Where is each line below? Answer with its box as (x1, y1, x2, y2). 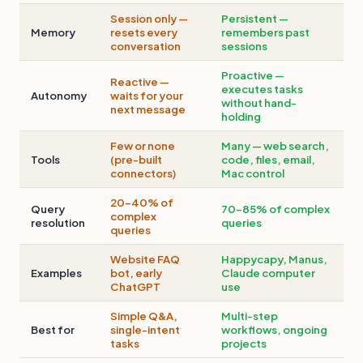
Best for (31, 322, 75, 337)
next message (110, 102, 186, 117)
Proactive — (221, 68, 285, 83)
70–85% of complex (221, 202, 331, 216)
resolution (31, 216, 86, 230)
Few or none (110, 139, 176, 153)
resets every (110, 25, 178, 40)
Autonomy (31, 88, 88, 103)
